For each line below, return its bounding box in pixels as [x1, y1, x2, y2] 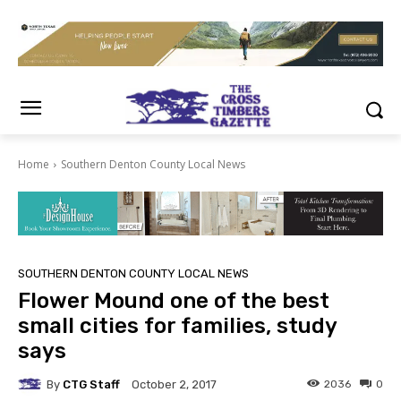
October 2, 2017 [132, 378, 217, 392]
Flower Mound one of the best [18, 288, 329, 314]
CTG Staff [63, 377, 120, 391]
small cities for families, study [18, 313, 337, 339]
